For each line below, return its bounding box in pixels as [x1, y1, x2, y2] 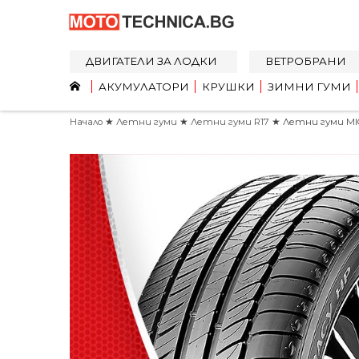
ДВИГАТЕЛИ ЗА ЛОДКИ [86, 54, 217, 67]
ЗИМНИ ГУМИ [268, 80, 351, 93]
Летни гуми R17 [191, 116, 272, 127]
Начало [70, 116, 103, 127]
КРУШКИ [202, 80, 255, 93]
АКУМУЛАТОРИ [99, 80, 189, 93]
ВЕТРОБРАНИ [265, 54, 346, 67]
